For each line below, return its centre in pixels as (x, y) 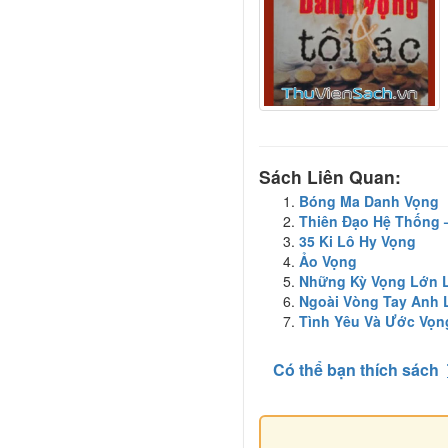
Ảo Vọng (328, 260)
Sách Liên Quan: (330, 176)
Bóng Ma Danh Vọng (369, 200)
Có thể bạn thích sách (356, 369)
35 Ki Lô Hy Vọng (357, 240)
